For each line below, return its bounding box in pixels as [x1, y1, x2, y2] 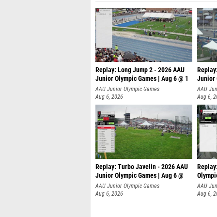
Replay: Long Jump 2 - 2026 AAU [95, 63, 185, 72]
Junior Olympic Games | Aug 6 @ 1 [95, 72, 188, 80]
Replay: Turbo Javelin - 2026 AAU [95, 160, 188, 169]
